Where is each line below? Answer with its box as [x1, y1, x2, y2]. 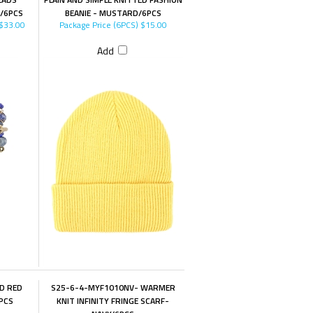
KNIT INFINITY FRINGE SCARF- [57, 294, 170, 307]
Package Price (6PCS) [59, 18, 138, 31]
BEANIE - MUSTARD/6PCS [64, 6, 161, 20]
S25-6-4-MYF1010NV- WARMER [50, 281, 175, 294]
